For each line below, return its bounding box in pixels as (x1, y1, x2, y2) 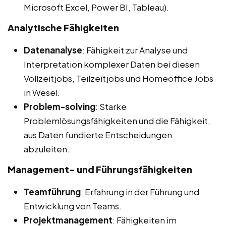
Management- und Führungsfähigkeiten (8, 163, 192, 175)
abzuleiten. (24, 143, 70, 154)
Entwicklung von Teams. (24, 200, 122, 211)
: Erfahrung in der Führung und (81, 186, 199, 197)
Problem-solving (24, 100, 95, 112)
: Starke (95, 100, 127, 112)
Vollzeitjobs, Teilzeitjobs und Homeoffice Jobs (24, 72, 213, 84)
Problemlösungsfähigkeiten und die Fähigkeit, (24, 115, 210, 126)
